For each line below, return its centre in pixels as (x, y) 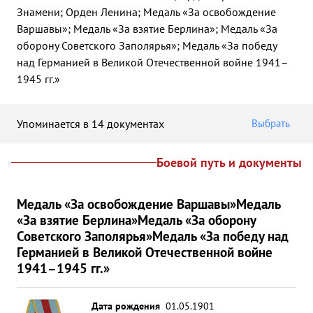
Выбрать (271, 123)
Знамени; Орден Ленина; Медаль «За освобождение (146, 12)
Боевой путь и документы (229, 162)
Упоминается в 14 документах (90, 123)
